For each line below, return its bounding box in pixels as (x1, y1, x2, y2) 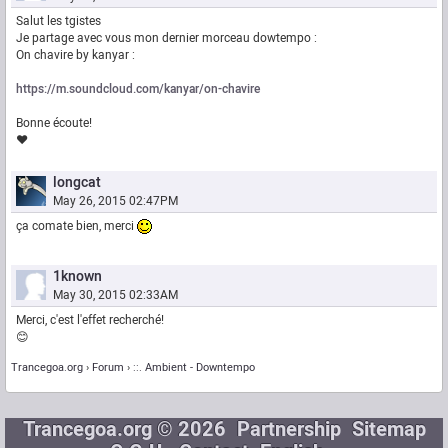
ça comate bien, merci (16, 217, 137, 235)
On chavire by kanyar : (16, 46, 135, 64)
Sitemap (351, 415, 426, 444)
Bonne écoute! (16, 114, 92, 132)
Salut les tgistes (16, 12, 101, 30)
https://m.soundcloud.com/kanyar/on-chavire (16, 80, 260, 98)
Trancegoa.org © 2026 (22, 415, 226, 444)
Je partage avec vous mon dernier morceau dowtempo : (16, 29, 317, 47)
